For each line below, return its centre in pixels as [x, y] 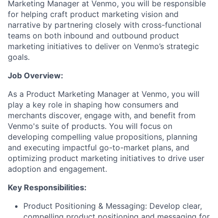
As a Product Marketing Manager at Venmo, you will [104, 94]
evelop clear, [179, 206]
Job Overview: [36, 75]
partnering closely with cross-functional [127, 25]
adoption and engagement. [57, 169]
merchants [28, 115]
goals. [19, 57]
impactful [81, 147]
